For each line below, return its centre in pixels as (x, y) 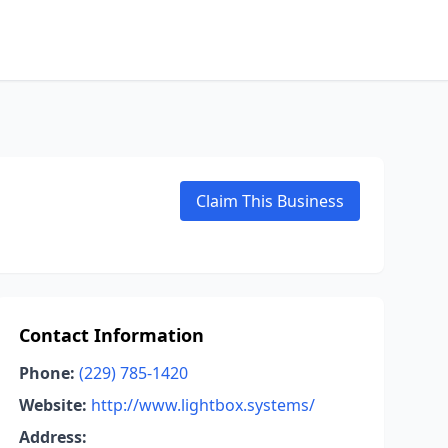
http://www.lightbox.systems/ (202, 405)
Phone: (46, 373)
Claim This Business (270, 201)
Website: (52, 405)
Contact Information (111, 335)
